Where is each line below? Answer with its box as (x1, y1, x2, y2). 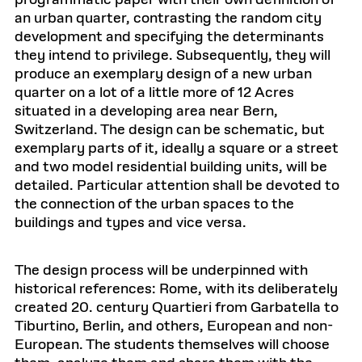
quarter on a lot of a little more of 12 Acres (15, 83, 294, 103)
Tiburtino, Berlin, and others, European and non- (15, 317, 333, 336)
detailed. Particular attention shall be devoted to (15, 176, 339, 196)
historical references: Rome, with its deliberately (15, 280, 338, 299)
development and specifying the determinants (15, 27, 324, 47)
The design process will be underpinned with (15, 261, 308, 280)
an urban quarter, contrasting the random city (15, 9, 322, 28)
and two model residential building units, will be (15, 158, 327, 177)
